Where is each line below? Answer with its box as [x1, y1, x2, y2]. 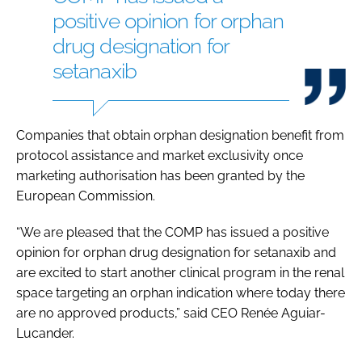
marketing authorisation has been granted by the [16, 167, 305, 183]
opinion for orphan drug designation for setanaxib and [16, 244, 336, 260]
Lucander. [16, 325, 74, 341]
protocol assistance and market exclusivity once [16, 147, 303, 163]
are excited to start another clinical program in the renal [16, 264, 344, 280]
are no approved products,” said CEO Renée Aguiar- [16, 305, 326, 321]
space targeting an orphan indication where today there [16, 284, 345, 301]
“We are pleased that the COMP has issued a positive [16, 224, 329, 240]
